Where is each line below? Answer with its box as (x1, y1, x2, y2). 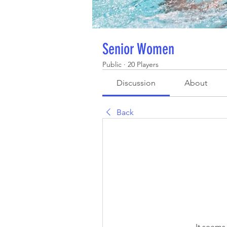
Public (102, 60, 122, 69)
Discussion (117, 78, 156, 88)
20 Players (128, 60, 159, 69)
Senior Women (102, 40, 174, 58)
